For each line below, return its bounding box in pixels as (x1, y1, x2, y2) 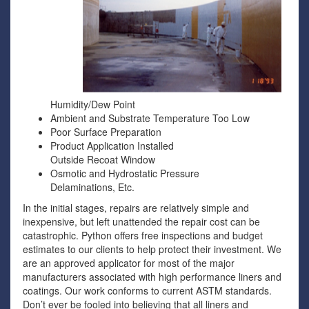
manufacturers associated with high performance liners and (23, 269, 281, 283)
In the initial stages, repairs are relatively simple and (23, 200, 249, 215)
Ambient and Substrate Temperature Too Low (50, 110, 250, 125)
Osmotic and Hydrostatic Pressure (50, 166, 199, 180)
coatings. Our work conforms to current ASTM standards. (23, 283, 272, 297)
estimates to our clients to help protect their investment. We (23, 241, 281, 256)
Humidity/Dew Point (50, 97, 135, 111)
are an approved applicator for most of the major (23, 255, 235, 270)
